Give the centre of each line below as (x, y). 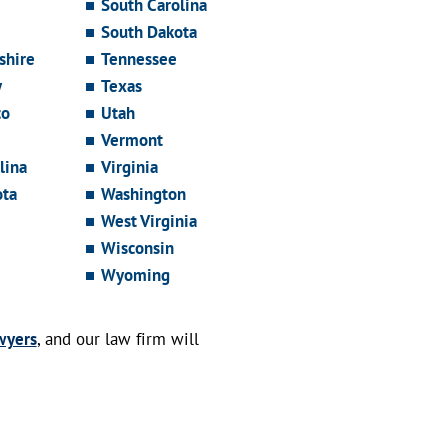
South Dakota (149, 32)
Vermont (132, 140)
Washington (144, 194)
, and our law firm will (117, 339)
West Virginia (149, 221)
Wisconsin (138, 248)
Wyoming (136, 275)
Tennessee (139, 59)
